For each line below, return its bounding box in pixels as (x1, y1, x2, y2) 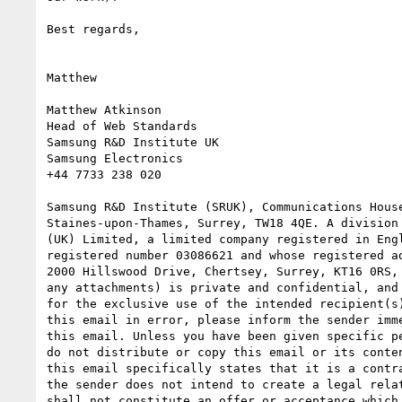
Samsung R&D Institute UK (47, 135, 219, 149)
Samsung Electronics (47, 151, 183, 165)
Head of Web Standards (47, 118, 197, 133)
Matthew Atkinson (47, 102, 162, 117)
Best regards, (47, 22, 140, 36)
